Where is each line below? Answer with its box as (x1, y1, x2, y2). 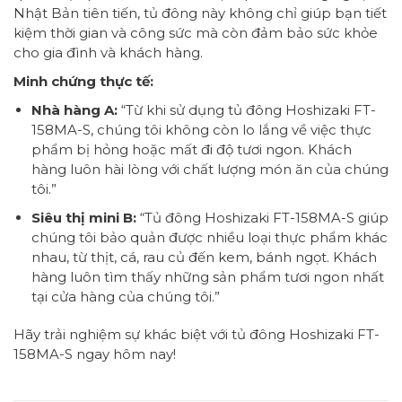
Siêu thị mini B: (31, 209, 136, 227)
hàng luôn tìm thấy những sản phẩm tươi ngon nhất (31, 268, 384, 286)
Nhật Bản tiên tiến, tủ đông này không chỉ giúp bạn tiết (13, 4, 387, 22)
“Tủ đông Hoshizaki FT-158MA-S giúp (135, 209, 389, 227)
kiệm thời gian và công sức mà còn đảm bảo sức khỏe (13, 24, 378, 42)
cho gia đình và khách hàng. (13, 44, 203, 62)
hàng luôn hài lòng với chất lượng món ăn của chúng (31, 161, 389, 179)
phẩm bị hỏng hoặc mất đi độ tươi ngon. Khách (31, 141, 352, 159)
